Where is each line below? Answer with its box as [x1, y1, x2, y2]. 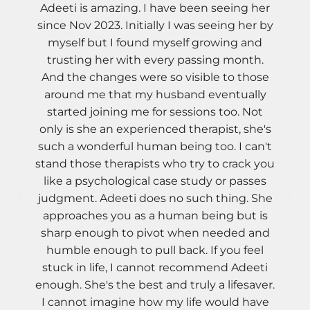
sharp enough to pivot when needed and [40, 226, 270, 239]
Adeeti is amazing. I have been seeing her [40, 1, 270, 15]
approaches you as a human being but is [42, 209, 268, 222]
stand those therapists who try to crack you [35, 157, 275, 170]
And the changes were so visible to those [41, 71, 269, 84]
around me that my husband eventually [44, 88, 266, 101]
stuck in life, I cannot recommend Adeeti [42, 261, 268, 274]
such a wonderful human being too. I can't [38, 140, 272, 153]
